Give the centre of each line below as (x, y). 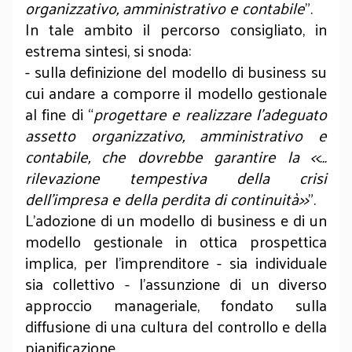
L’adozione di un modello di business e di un (176, 220)
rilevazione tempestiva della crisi (176, 178)
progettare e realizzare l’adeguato (210, 114)
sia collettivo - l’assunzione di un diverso (176, 284)
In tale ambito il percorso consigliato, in (176, 29)
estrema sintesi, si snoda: (110, 50)
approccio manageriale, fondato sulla (176, 305)
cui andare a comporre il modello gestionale (176, 93)
